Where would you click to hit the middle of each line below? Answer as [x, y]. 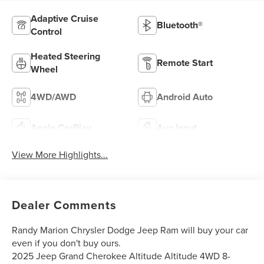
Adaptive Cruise [65, 19]
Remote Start [185, 63]
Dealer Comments [65, 205]
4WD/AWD [54, 97]
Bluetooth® [180, 25]
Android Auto [185, 97]
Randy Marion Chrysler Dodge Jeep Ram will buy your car [130, 230]
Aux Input [177, 128]
